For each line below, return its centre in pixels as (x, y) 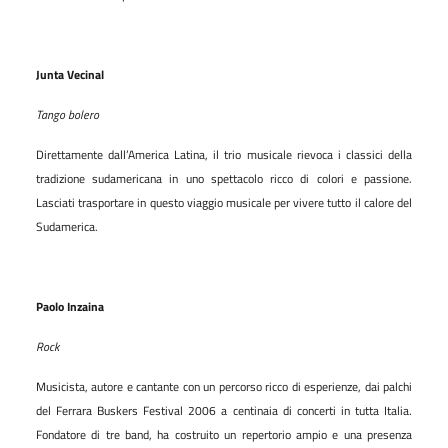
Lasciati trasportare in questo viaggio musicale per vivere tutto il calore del (224, 202)
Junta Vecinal (70, 74)
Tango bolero (67, 114)
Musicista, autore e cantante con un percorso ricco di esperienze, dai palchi (224, 386)
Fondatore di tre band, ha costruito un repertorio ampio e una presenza (224, 434)
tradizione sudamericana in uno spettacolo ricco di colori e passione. (224, 178)
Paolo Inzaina (70, 306)
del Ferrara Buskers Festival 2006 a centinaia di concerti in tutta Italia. (224, 410)
